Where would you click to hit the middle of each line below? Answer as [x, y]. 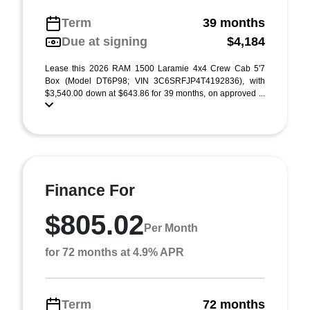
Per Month [171, 228]
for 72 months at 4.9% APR [115, 252]
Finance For [90, 190]
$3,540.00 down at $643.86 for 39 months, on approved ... [155, 93]
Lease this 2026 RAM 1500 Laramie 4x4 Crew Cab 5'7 [155, 69]
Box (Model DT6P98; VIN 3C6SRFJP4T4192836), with [155, 81]
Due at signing [104, 42]
